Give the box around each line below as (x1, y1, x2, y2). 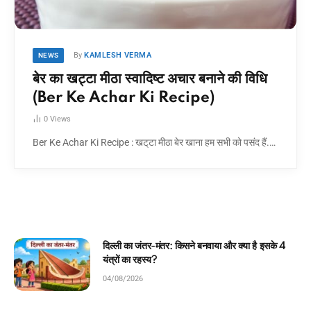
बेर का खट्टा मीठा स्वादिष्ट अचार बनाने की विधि (33, 72, 267, 87)
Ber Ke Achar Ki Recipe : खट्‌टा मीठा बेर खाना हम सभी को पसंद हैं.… (33, 137, 276, 149)
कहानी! (172, 255, 196, 267)
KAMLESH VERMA (84, 51, 152, 60)
